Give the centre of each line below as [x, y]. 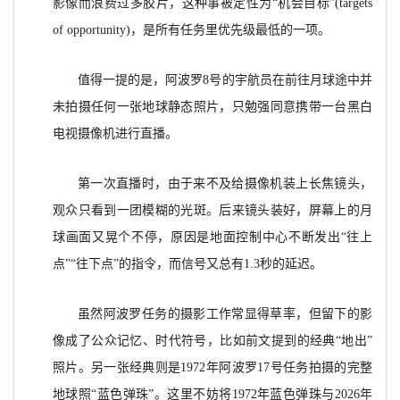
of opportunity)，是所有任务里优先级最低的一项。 [192, 30]
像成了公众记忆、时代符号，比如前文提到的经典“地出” [212, 341]
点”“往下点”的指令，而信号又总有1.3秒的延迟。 [187, 264]
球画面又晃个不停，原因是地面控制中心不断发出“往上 [212, 237]
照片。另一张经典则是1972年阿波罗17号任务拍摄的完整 [212, 368]
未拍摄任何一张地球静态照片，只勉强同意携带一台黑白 [212, 107]
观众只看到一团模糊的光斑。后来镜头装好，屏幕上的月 [212, 211]
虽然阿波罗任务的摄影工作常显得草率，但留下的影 [225, 314]
